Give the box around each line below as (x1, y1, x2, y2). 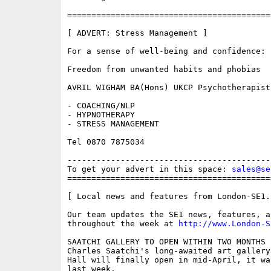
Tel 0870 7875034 (67, 137, 145, 147)
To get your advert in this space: (67, 165, 232, 174)
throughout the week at (67, 219, 178, 229)
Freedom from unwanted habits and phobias (67, 65, 261, 74)
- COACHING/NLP (67, 101, 135, 111)
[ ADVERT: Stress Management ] (67, 28, 207, 38)
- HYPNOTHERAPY (67, 110, 135, 120)
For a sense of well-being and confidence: (67, 47, 266, 56)
